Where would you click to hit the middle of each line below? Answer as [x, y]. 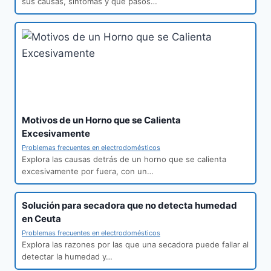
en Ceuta [41, 219]
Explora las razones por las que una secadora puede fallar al [135, 245]
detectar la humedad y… [67, 257]
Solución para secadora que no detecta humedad [129, 206]
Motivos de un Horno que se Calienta [101, 120]
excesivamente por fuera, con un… [88, 171]
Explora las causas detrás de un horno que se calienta [124, 159]
